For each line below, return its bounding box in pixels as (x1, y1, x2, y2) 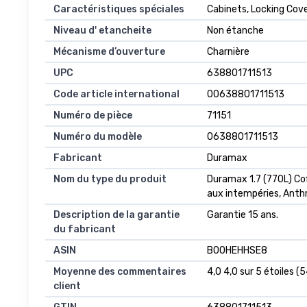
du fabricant (53, 223, 116, 236)
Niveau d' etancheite (53, 25, 151, 37)
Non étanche (207, 25, 264, 37)
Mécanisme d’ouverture (53, 46, 165, 58)
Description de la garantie (53, 209, 180, 221)
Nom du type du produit (53, 173, 167, 186)
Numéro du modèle (53, 131, 142, 143)
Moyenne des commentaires (53, 266, 186, 278)
